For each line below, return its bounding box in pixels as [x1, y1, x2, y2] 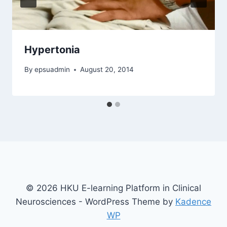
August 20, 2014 [80, 65, 134, 74]
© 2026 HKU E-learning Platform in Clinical [26, 183, 201, 193]
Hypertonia [24, 44, 80, 56]
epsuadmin [34, 65, 70, 74]
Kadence [175, 197, 211, 207]
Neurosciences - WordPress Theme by [16, 197, 175, 207]
